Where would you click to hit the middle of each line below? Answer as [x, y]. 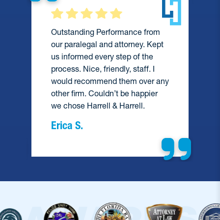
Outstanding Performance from [106, 32]
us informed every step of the [102, 57]
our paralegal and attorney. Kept [107, 44]
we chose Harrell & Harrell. [98, 106]
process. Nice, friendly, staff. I [103, 69]
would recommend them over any [110, 81]
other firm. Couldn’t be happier [104, 94]
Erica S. [67, 126]
